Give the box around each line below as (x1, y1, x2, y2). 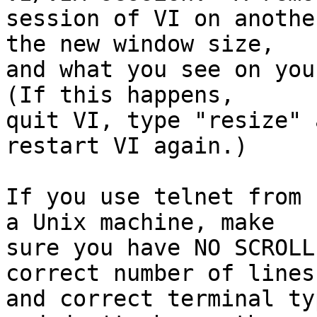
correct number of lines (6, 260, 315, 286)
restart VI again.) (6, 133, 248, 158)
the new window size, (6, 31, 275, 57)
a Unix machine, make (6, 209, 275, 235)
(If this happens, (6, 82, 234, 108)
